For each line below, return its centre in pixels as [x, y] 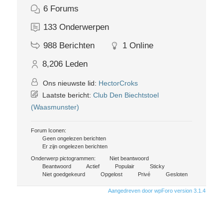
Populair [124, 167]
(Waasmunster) [55, 107]
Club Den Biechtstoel [126, 95]
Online [141, 46]
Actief [92, 167]
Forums [64, 9]
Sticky [157, 167]
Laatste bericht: [67, 95]
